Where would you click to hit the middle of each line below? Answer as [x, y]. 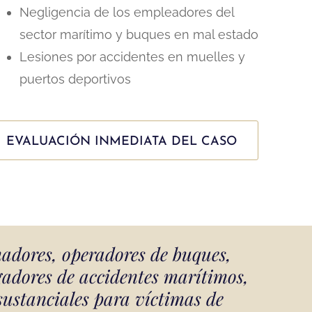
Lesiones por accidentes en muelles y [132, 57]
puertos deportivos [75, 79]
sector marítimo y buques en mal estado [139, 35]
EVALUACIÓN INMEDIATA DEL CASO [121, 142]
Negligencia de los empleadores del [126, 13]
